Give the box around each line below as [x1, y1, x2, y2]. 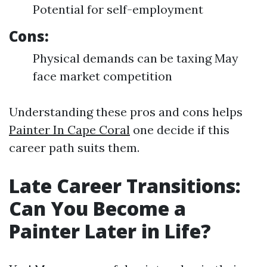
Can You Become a [9, 195, 186, 221]
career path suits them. [9, 140, 139, 155]
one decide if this [130, 122, 229, 137]
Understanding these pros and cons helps [9, 104, 243, 119]
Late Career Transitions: [9, 173, 241, 198]
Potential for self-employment [33, 2, 203, 17]
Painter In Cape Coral [9, 122, 130, 137]
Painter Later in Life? [9, 218, 211, 244]
